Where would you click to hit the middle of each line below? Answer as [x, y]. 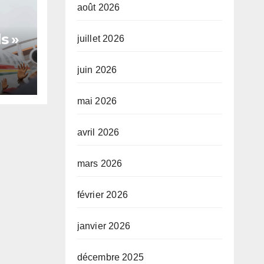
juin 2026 [97, 70]
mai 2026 [97, 101]
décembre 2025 [110, 258]
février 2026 [102, 195]
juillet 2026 [100, 39]
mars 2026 [100, 164]
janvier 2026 [103, 226]
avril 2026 [98, 133]
